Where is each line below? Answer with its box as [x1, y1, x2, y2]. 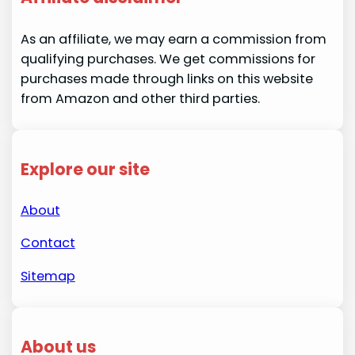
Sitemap [20, 266, 75, 285]
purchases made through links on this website [20, 69, 313, 88]
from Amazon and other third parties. [20, 89, 260, 108]
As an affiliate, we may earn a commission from [20, 29, 326, 48]
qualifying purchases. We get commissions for [20, 49, 315, 68]
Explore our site [20, 157, 150, 181]
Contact [20, 234, 75, 253]
